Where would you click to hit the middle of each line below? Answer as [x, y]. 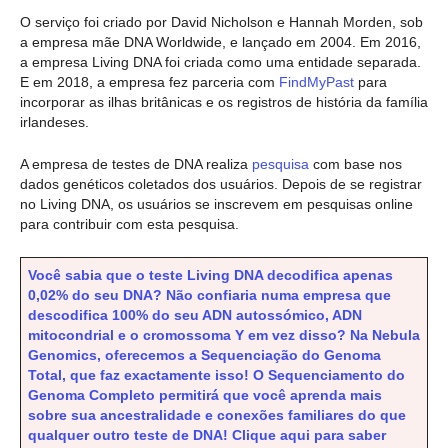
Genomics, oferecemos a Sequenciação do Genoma [204, 354]
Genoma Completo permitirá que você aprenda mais [205, 394]
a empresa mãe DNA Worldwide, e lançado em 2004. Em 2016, [220, 41]
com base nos [355, 164]
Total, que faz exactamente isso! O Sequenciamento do [216, 374]
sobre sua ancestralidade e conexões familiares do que [217, 414]
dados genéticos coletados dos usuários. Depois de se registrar [221, 184]
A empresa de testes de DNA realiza [134, 164]
